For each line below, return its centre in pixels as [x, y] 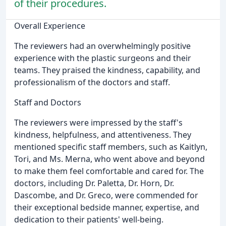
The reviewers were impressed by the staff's [98, 123]
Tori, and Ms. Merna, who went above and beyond [109, 159]
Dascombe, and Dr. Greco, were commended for [106, 195]
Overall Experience [50, 26]
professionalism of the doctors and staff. [92, 82]
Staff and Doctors [48, 103]
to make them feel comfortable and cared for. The [109, 171]
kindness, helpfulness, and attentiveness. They [103, 135]
